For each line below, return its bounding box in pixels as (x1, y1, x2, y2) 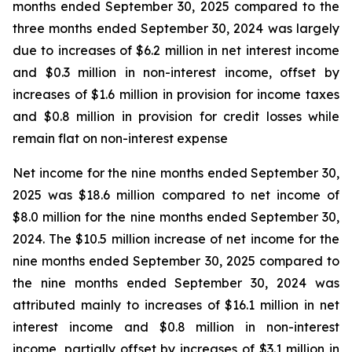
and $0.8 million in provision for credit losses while (13, 108, 339, 124)
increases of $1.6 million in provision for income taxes (13, 86, 339, 102)
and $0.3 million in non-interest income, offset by (13, 64, 339, 80)
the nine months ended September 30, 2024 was (13, 275, 339, 291)
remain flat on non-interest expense (13, 130, 228, 146)
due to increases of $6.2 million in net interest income (13, 42, 339, 58)
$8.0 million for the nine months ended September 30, (13, 209, 339, 225)
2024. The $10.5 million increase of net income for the (13, 231, 339, 247)
